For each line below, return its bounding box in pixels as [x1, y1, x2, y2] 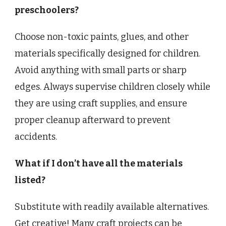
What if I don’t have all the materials [15, 158, 183, 169]
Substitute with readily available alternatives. [15, 201, 209, 213]
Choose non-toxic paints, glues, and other [15, 31, 189, 43]
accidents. [15, 131, 57, 143]
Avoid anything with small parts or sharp [15, 65, 187, 76]
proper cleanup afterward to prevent [15, 115, 171, 126]
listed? [15, 175, 45, 186]
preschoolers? [15, 5, 79, 16]
